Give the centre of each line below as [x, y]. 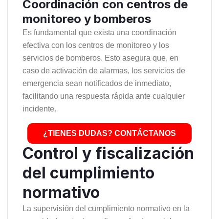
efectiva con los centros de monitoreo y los [96, 45]
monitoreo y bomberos [87, 19]
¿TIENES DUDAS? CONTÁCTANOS [109, 133]
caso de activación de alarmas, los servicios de [104, 71]
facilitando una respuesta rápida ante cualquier [104, 96]
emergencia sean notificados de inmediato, [97, 84]
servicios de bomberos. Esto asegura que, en [100, 58]
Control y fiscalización [108, 153]
